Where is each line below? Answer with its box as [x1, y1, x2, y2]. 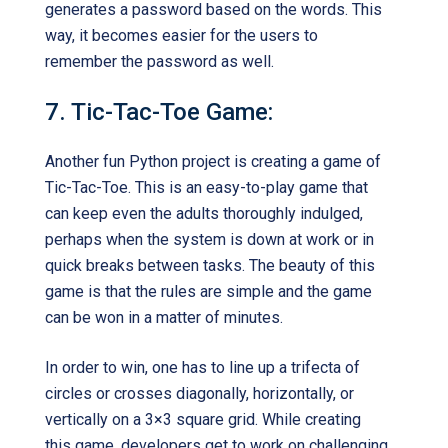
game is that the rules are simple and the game [45, 282, 372, 301]
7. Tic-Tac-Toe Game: [45, 98, 273, 126]
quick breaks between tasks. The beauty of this [45, 256, 375, 275]
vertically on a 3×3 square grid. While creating [45, 410, 361, 429]
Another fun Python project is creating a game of [45, 152, 381, 171]
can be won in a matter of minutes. [45, 308, 283, 327]
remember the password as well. [45, 52, 274, 71]
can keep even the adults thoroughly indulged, [45, 204, 363, 223]
